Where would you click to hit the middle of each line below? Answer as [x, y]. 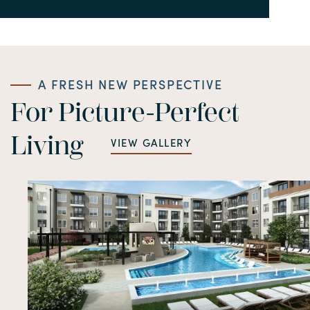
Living [47, 146]
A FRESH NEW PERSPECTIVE [130, 84]
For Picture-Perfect [125, 113]
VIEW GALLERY [151, 143]
